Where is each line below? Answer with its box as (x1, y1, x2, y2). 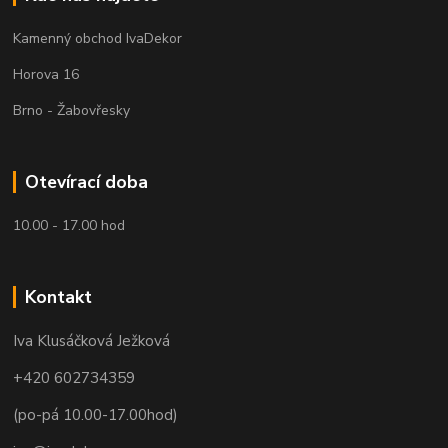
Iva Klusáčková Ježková (13, 329, 171, 351)
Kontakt (24, 284, 92, 309)
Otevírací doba (24, 169, 148, 194)
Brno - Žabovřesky (13, 100, 131, 120)
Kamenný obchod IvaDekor (13, 28, 183, 48)
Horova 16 (13, 64, 80, 84)
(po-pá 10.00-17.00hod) (13, 403, 179, 425)
